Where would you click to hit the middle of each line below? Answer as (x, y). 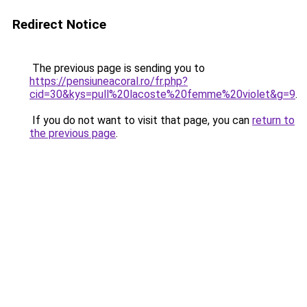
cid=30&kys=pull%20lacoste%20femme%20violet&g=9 (162, 94)
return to (273, 120)
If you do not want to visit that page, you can (141, 120)
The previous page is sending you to (117, 68)
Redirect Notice (59, 24)
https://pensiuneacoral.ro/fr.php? (109, 81)
